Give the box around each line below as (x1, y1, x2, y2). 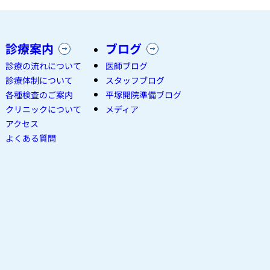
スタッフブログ (105, 74, 165, 87)
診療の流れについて (5, 60, 81, 72)
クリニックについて (5, 103, 81, 116)
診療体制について (5, 74, 73, 87)
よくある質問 (5, 132, 56, 145)
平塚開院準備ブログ (105, 89, 181, 101)
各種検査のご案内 (5, 89, 73, 101)
